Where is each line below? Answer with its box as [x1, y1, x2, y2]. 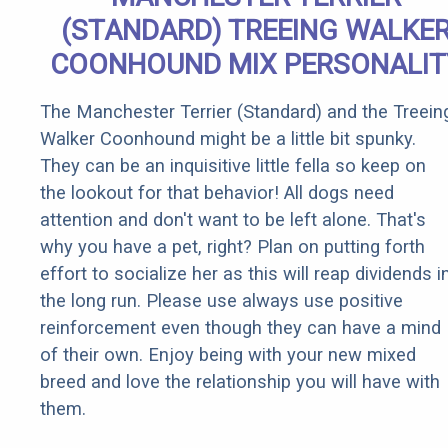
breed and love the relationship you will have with [40, 371, 440, 393]
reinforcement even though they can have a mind [40, 317, 441, 339]
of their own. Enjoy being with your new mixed [40, 344, 416, 366]
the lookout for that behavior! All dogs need [40, 182, 394, 204]
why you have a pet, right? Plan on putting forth [40, 236, 425, 258]
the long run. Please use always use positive [40, 290, 403, 312]
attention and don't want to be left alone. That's [40, 209, 426, 231]
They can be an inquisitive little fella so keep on [40, 155, 426, 177]
